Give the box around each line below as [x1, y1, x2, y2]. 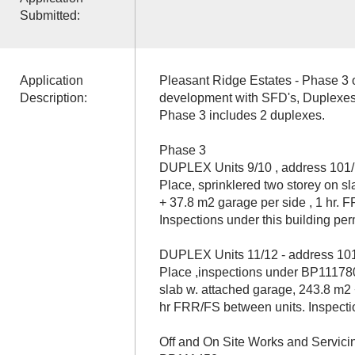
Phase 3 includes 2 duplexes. [158, 108, 325, 122]
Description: [19, 90, 87, 105]
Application [19, 73, 83, 87]
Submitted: [19, 8, 80, 22]
